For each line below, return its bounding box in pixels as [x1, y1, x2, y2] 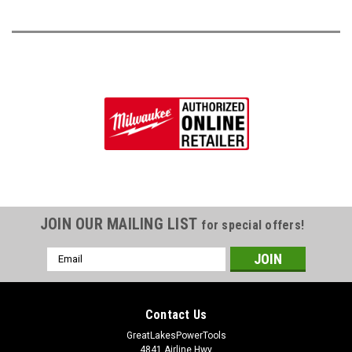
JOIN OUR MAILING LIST [39, 214, 202, 233]
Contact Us [145, 306, 207, 322]
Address [46, 264, 89, 277]
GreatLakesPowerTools [126, 329, 226, 341]
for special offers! [201, 217, 305, 233]
